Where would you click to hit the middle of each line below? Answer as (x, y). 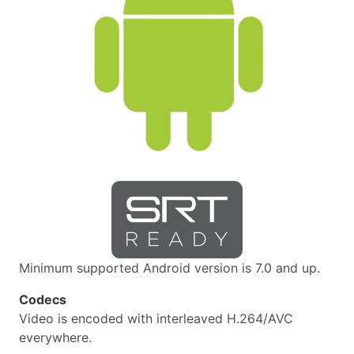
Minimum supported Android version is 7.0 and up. (169, 267)
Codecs (43, 299)
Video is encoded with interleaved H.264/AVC (156, 318)
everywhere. (55, 337)
